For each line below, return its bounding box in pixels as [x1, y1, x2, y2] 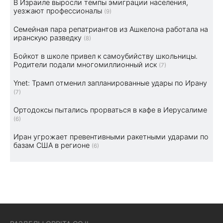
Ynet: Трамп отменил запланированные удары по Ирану [13, 78, 207, 87]
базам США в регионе [13, 140, 90, 149]
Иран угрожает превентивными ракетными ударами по [13, 132, 209, 141]
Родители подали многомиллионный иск [13, 60, 157, 69]
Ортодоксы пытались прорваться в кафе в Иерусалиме [13, 105, 207, 114]
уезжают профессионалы [13, 6, 102, 15]
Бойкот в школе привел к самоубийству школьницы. [13, 51, 198, 60]
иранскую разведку [13, 33, 82, 42]
